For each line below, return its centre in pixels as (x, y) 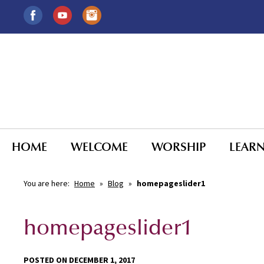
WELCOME (99, 146)
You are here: (47, 183)
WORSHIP (179, 146)
